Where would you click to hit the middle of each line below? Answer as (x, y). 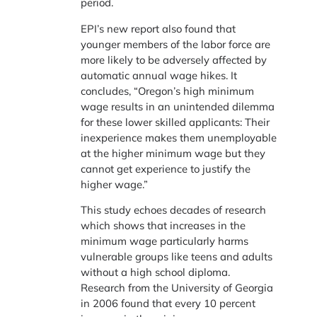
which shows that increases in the (163, 226)
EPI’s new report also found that (158, 28)
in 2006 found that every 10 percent (168, 304)
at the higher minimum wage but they (173, 153)
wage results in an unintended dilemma (178, 106)
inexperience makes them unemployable (179, 137)
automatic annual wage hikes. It (159, 75)
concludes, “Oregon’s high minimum (168, 91)
